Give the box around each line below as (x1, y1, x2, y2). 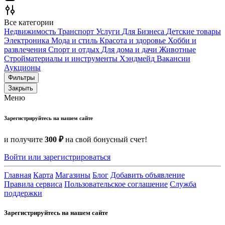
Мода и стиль (51, 36, 97, 45)
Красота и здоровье (99, 36, 166, 45)
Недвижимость (4, 27, 56, 36)
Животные (159, 45, 196, 54)
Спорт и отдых (48, 45, 99, 54)
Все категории (4, 18, 54, 27)
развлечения (4, 45, 46, 54)
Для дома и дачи (101, 45, 157, 54)
